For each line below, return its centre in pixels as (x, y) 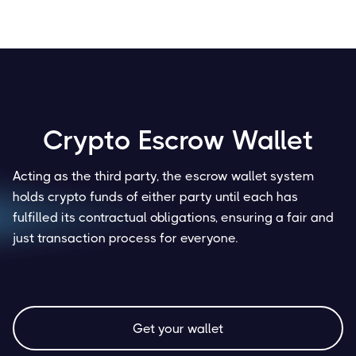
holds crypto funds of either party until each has (155, 197)
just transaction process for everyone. (125, 238)
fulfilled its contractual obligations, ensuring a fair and (173, 218)
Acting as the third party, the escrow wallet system (163, 176)
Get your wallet (178, 328)
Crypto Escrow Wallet (178, 141)
